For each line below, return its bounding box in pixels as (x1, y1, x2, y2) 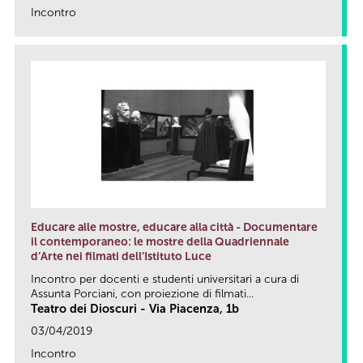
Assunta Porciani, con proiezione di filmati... (31, 286, 254, 301)
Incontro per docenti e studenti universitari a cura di (31, 271, 299, 286)
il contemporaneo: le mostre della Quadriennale (31, 234, 289, 249)
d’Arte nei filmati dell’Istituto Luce (31, 249, 211, 263)
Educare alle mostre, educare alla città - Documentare (31, 220, 318, 234)
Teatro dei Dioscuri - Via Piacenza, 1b (31, 301, 239, 316)
